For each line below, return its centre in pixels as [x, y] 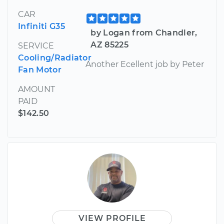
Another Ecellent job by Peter [145, 64]
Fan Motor [40, 69]
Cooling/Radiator [55, 57]
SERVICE [36, 45]
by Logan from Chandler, [144, 32]
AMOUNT [36, 89]
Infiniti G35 [41, 26]
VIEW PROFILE [112, 218]
